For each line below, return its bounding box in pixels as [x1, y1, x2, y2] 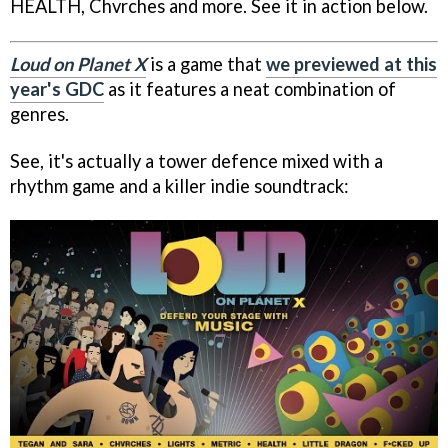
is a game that [146, 52, 266, 75]
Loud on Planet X [10, 52, 146, 75]
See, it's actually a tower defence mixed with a [10, 149, 383, 172]
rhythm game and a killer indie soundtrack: [10, 174, 349, 197]
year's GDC [10, 77, 104, 100]
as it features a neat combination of [104, 77, 396, 100]
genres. [10, 102, 69, 125]
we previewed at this [266, 52, 437, 75]
